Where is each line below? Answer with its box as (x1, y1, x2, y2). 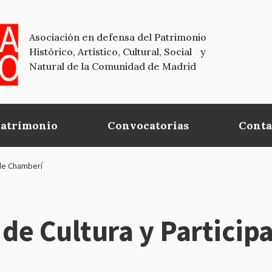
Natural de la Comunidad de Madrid (29, 60, 196, 73)
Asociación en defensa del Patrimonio (29, 31, 206, 44)
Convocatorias (107, 118, 189, 132)
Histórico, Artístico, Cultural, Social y (29, 46, 206, 58)
